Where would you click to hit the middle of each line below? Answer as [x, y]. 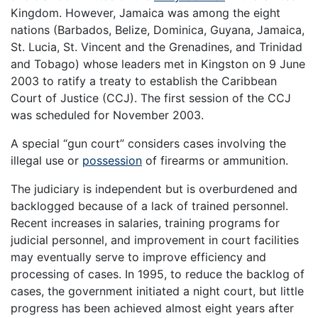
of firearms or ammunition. [215, 161]
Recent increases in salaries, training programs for [145, 223]
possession [112, 161]
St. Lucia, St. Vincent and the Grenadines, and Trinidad [157, 47]
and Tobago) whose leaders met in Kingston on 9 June [158, 64]
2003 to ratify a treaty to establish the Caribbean [144, 81]
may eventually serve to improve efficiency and [138, 257]
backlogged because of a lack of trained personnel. [149, 206]
